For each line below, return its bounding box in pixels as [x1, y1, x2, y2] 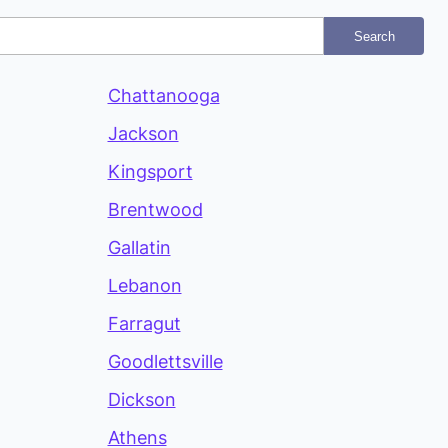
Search [353, 28, 395, 44]
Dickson [107, 389, 176, 411]
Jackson [107, 123, 179, 145]
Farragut [107, 313, 181, 335]
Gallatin [107, 237, 171, 259]
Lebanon [107, 275, 182, 297]
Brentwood [107, 199, 203, 221]
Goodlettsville [107, 351, 223, 373]
